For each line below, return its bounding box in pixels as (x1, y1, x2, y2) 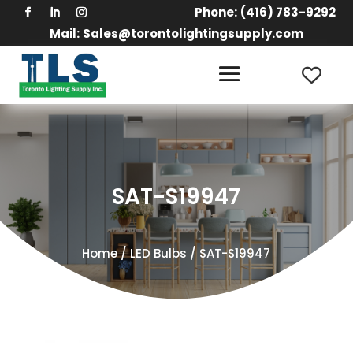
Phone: (194, 4, 237, 20)
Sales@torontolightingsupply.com (83, 25, 303, 42)
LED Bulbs (130, 245, 188, 262)
